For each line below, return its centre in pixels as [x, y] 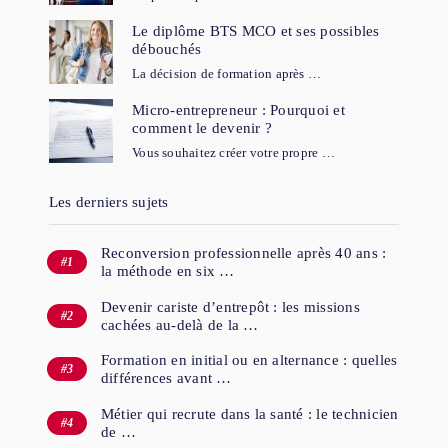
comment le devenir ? [202, 127]
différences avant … [166, 378]
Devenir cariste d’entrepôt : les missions [230, 306]
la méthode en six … [167, 271]
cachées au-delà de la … [179, 324]
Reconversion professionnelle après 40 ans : [243, 253]
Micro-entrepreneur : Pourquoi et [238, 109]
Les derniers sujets [108, 202]
